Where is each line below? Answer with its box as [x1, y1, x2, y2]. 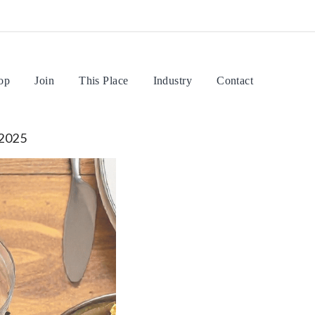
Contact [217, 74, 254, 86]
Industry [153, 74, 193, 86]
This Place [79, 74, 129, 86]
